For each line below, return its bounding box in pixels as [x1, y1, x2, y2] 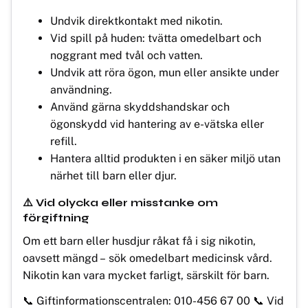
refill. [50, 134, 77, 148]
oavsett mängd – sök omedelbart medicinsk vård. [23, 251, 272, 265]
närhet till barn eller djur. [50, 168, 177, 182]
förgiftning [23, 210, 89, 224]
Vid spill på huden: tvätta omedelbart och [50, 31, 261, 45]
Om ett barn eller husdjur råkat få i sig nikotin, [23, 234, 256, 247]
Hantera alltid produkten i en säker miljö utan [50, 151, 280, 165]
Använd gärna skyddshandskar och [50, 100, 230, 113]
